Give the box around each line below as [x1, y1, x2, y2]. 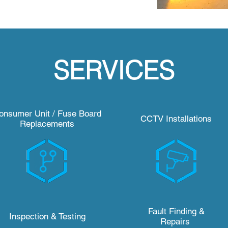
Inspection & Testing [9, 211, 85, 221]
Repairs [160, 216, 192, 226]
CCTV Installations [140, 113, 212, 124]
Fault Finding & [148, 206, 205, 216]
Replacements [20, 119, 74, 129]
